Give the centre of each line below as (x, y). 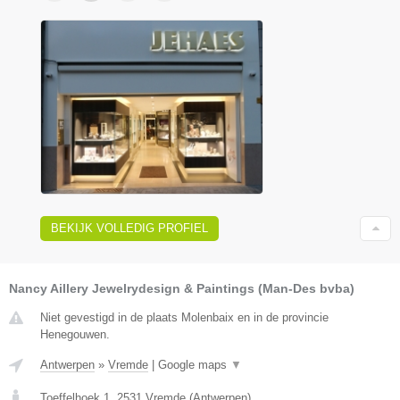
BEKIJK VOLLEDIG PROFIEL (129, 228)
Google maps (194, 364)
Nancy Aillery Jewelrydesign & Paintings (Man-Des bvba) (182, 288)
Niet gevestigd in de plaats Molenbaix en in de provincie (184, 317)
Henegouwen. (75, 334)
